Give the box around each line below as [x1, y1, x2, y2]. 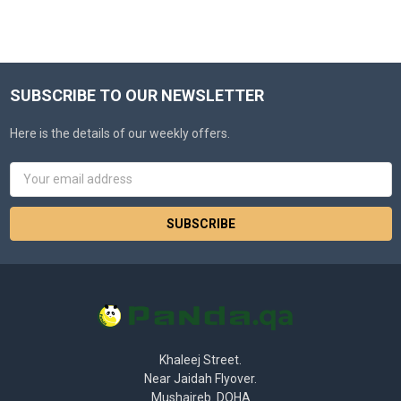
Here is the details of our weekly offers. [9, 126, 230, 141]
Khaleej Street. [159, 353, 242, 368]
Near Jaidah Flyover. [144, 371, 257, 387]
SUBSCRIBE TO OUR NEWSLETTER [9, 86, 264, 106]
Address [9, 183, 57, 198]
